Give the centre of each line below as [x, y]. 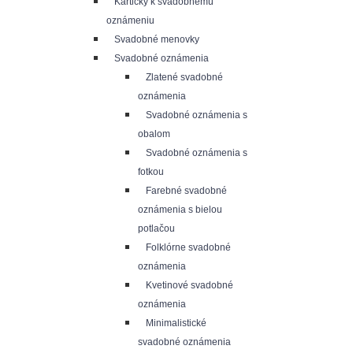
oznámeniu [130, 20]
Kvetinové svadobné [190, 285]
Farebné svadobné [186, 191]
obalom [154, 134]
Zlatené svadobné [184, 77]
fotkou [151, 172]
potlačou [156, 229]
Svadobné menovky [157, 39]
